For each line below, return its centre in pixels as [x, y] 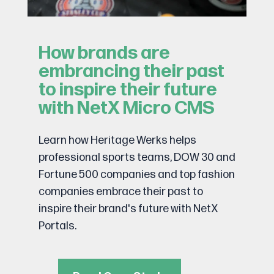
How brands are [104, 53]
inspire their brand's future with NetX [128, 209]
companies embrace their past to [120, 191]
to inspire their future [128, 90]
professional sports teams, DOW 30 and [137, 157]
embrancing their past [131, 71]
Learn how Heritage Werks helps [117, 140]
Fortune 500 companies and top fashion [136, 174]
